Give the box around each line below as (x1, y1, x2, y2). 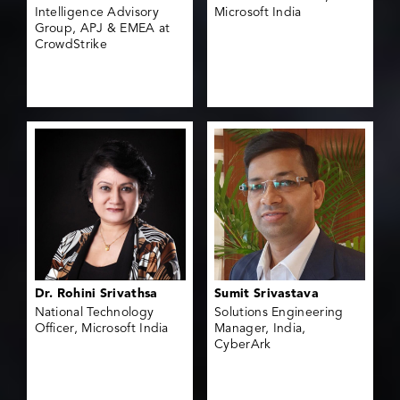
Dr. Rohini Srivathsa (34, 287, 158, 300)
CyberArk (214, 337, 271, 351)
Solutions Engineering (214, 305, 344, 319)
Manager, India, (214, 321, 306, 335)
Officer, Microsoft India (34, 321, 169, 335)
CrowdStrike (34, 37, 107, 51)
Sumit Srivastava (214, 287, 319, 300)
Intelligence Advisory (34, 5, 159, 19)
